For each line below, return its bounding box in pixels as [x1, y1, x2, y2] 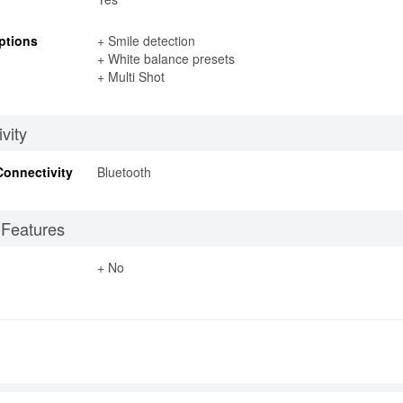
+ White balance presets [96, 49, 235, 67]
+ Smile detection [96, 31, 195, 49]
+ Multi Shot [96, 67, 165, 85]
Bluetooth [96, 163, 151, 181]
